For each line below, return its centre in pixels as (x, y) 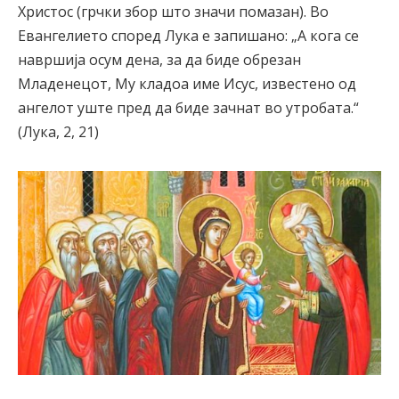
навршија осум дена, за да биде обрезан (159, 59)
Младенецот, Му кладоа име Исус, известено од (187, 83)
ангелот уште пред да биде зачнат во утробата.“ (188, 107)
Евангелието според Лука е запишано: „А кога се (188, 35)
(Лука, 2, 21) (58, 131)
